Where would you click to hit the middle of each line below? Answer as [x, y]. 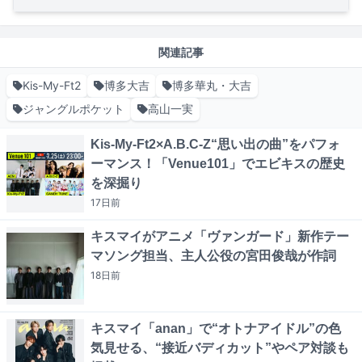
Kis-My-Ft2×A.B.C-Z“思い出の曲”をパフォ [215, 145]
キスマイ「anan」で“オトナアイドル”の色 [216, 329]
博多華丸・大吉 [211, 86]
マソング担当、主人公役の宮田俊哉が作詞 [213, 256]
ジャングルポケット [74, 109]
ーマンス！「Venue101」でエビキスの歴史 [218, 164]
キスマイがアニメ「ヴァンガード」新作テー [220, 237]
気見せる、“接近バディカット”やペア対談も [220, 348]
